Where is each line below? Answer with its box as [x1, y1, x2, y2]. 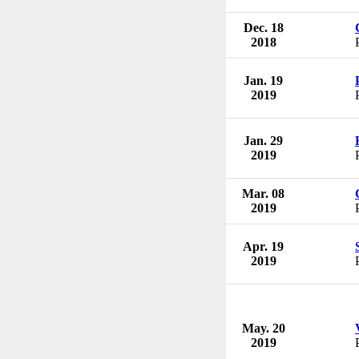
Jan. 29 [244, 133, 283, 147]
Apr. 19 [243, 239, 284, 253]
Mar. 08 [242, 186, 284, 200]
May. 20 [241, 321, 285, 335]
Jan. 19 [244, 73, 283, 87]
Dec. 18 [243, 20, 284, 34]
